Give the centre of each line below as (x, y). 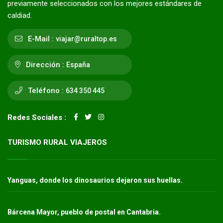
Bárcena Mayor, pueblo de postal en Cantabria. (84, 212)
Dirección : (44, 64)
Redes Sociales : (37, 117)
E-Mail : (40, 39)
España (78, 64)
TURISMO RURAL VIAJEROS (57, 142)
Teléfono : (45, 90)
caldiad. (20, 15)
